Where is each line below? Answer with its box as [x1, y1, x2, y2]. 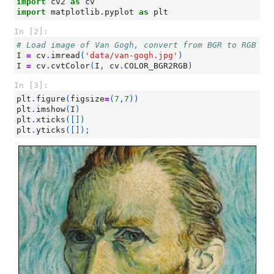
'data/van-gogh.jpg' [85, 51, 178, 60]
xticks [36, 115, 65, 124]
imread [51, 51, 80, 60]
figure [36, 94, 65, 103]
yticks [36, 125, 65, 135]
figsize [70, 94, 105, 103]
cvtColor [51, 61, 90, 70]
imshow [36, 105, 65, 114]
